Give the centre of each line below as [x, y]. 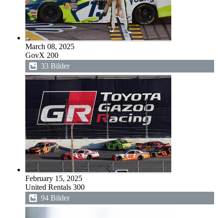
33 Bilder [55, 66]
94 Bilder [55, 198]
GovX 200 [42, 55]
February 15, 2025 [54, 178]
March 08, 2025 [50, 46]
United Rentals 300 [55, 187]
